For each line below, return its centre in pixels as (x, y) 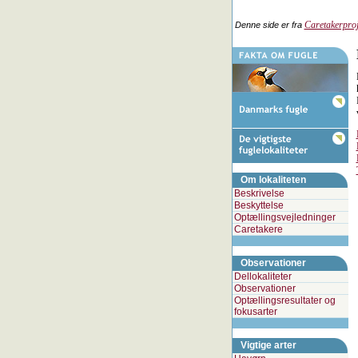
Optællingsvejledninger (284, 217)
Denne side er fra (268, 25)
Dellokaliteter (263, 276)
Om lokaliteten (273, 180)
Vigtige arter (268, 345)
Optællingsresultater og (284, 300)
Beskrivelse (259, 193)
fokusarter (255, 312)
